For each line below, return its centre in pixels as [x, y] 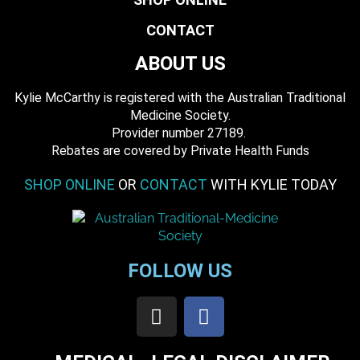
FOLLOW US [180, 271]
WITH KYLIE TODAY [272, 184]
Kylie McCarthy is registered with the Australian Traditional [180, 98]
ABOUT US [180, 63]
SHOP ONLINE [69, 184]
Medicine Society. [180, 115]
